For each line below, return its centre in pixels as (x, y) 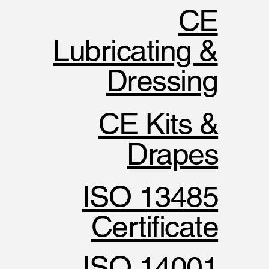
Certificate (155, 227)
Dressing (162, 80)
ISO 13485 (150, 197)
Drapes (173, 153)
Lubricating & (135, 50)
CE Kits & (158, 123)
